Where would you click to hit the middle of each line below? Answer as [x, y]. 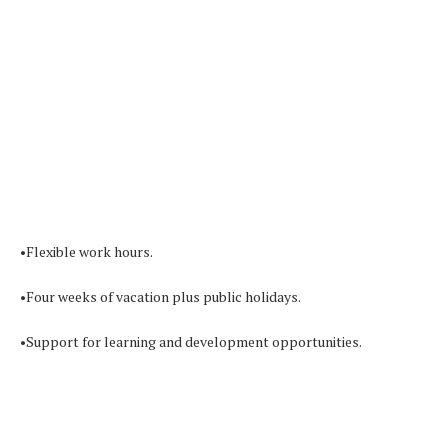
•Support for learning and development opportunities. [191, 341]
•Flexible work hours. [86, 251]
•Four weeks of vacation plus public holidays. [160, 296]
